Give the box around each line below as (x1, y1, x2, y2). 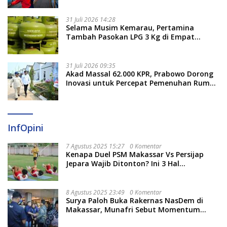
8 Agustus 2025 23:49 (66, 188, 125, 197)
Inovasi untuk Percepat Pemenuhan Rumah (66, 78, 219, 88)
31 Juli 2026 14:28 (66, 15, 116, 24)
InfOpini (8, 122, 44, 134)
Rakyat (66, 87, 91, 97)
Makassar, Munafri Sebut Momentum (66, 205, 200, 215)
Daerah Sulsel (66, 41, 114, 51)
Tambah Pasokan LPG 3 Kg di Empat (66, 32, 195, 42)
